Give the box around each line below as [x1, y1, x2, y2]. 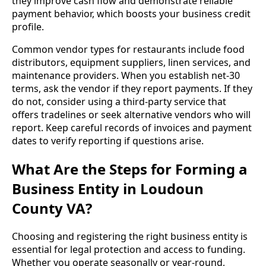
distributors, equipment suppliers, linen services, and [12, 56, 251, 69]
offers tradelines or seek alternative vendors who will [12, 108, 251, 121]
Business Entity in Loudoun [12, 178, 204, 198]
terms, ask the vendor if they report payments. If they [12, 82, 252, 95]
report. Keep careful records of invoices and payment [12, 121, 252, 134]
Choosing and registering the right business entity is [12, 229, 248, 243]
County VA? [12, 198, 92, 218]
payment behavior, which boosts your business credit [12, 7, 251, 20]
